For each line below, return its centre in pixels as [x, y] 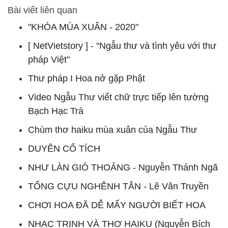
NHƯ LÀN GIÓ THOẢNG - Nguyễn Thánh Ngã [123, 167]
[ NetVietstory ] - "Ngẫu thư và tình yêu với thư [122, 46]
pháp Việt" [49, 59]
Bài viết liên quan [42, 10]
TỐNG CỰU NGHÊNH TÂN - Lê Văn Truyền [118, 186]
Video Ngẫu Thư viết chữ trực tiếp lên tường [118, 97]
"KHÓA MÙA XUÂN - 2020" [83, 27]
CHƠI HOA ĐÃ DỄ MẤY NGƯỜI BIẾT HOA [117, 205]
